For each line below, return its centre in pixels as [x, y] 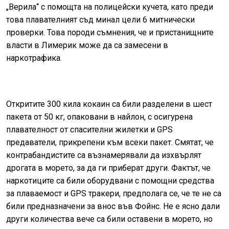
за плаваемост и [38, 193]
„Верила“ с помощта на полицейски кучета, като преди [110, 7]
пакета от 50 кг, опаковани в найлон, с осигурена [99, 117]
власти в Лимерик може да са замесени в [87, 45]
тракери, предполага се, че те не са [154, 193]
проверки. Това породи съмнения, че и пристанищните [110, 32]
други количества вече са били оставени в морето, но [109, 219]
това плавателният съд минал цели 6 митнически [100, 19]
